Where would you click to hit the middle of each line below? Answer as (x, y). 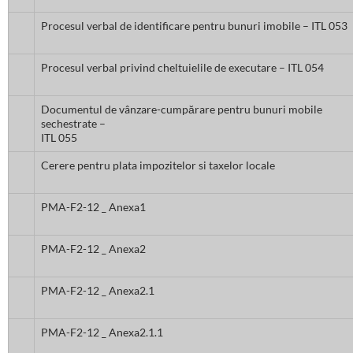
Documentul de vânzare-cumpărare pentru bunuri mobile (182, 110)
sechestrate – (73, 124)
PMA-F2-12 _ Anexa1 (93, 207)
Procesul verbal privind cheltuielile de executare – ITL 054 (182, 68)
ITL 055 (59, 138)
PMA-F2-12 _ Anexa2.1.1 (102, 333)
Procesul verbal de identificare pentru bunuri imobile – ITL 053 (194, 26)
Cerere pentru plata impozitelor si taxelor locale (158, 165)
